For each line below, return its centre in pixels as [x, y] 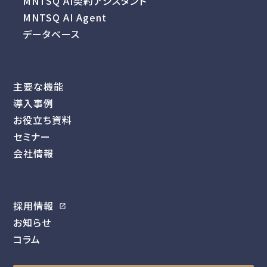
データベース [52, 34]
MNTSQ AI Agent [65, 18]
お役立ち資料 [43, 120]
